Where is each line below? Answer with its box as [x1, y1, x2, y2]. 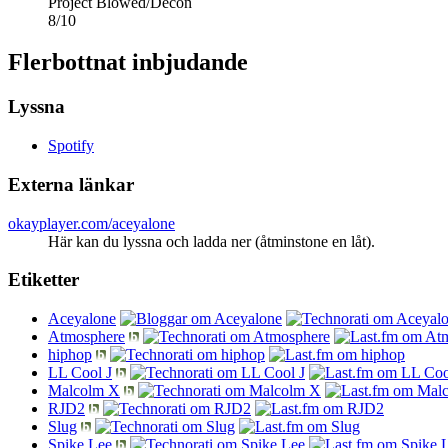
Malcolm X [48, 381, 120, 399]
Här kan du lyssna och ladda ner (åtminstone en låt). [48, 232, 375, 250]
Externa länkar [8, 173, 134, 195]
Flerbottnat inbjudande [8, 49, 248, 76]
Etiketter [8, 269, 79, 291]
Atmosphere [48, 327, 125, 345]
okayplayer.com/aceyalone [8, 214, 175, 232]
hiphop [48, 345, 92, 363]
